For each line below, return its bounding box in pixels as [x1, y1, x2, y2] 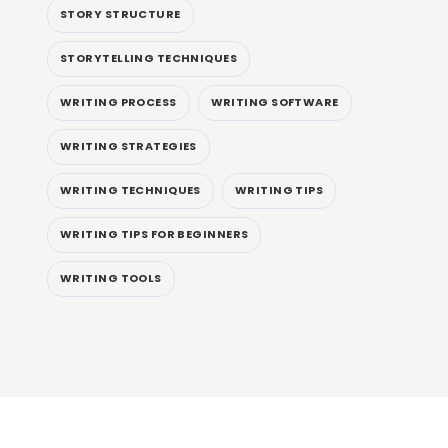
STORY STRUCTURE [60, 6, 181, 23]
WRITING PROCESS [60, 94, 177, 111]
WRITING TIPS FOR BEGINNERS [60, 226, 249, 243]
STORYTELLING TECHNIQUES [60, 50, 238, 67]
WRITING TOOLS [60, 270, 162, 287]
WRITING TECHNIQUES [60, 182, 201, 199]
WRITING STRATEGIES [60, 138, 197, 155]
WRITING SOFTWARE [210, 94, 339, 111]
